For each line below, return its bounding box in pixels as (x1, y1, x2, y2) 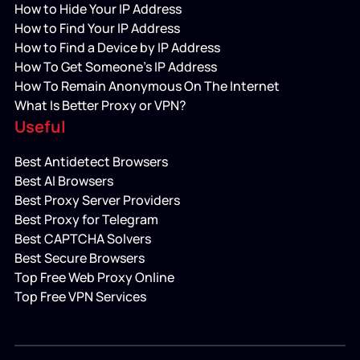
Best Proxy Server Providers (14, 190, 180, 209)
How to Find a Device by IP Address (14, 38, 220, 56)
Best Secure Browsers (14, 248, 145, 267)
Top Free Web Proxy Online (14, 268, 174, 286)
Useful (14, 115, 66, 137)
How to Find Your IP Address (14, 18, 180, 37)
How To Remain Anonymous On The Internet (14, 76, 280, 95)
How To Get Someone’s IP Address (14, 57, 217, 76)
